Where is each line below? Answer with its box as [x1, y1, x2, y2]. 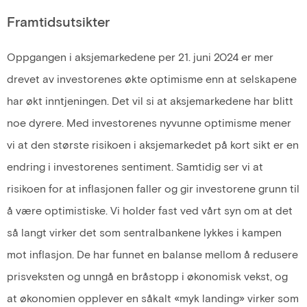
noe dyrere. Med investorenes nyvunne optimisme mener [7, 116, 291, 130]
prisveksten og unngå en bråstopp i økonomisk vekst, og [7, 269, 288, 283]
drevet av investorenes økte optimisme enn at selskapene [7, 72, 297, 86]
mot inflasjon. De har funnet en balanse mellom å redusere [7, 247, 298, 261]
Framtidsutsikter [7, 13, 110, 30]
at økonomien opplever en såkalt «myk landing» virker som [7, 291, 299, 305]
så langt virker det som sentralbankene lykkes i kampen [7, 225, 282, 239]
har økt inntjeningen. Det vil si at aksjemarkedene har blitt [7, 94, 293, 108]
